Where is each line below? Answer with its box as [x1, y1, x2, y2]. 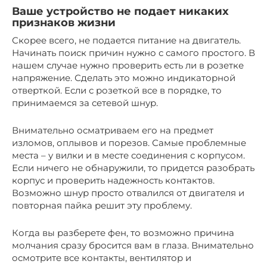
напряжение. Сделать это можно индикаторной [12, 72, 235, 84]
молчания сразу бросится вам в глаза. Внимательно [12, 240, 254, 252]
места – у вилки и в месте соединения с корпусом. [12, 150, 245, 162]
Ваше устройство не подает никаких [12, 5, 229, 18]
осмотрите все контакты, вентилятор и [12, 252, 191, 264]
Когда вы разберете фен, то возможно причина [12, 227, 234, 239]
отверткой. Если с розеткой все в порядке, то [12, 85, 222, 97]
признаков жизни [12, 16, 116, 30]
